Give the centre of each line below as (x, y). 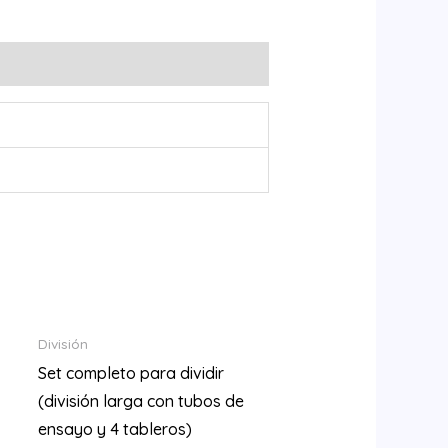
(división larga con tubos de (140, 400)
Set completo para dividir (130, 372)
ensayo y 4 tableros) (114, 428)
